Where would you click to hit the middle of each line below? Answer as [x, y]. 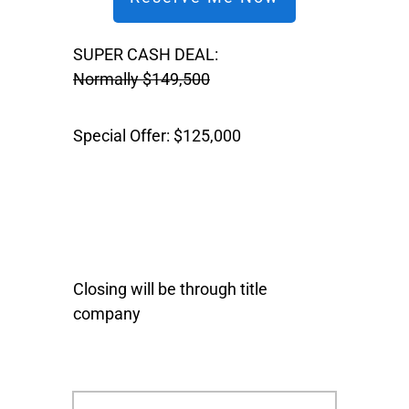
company [107, 314]
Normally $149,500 [142, 79]
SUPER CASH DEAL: [146, 54]
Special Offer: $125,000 [159, 136]
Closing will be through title [170, 289]
